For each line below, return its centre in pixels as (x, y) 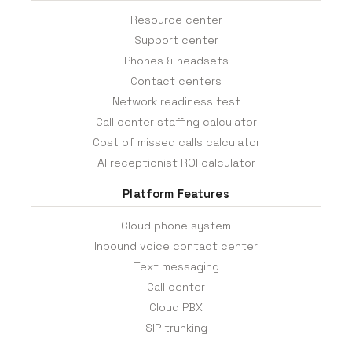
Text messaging (176, 267)
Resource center (176, 20)
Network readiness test (176, 102)
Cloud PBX (176, 308)
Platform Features (176, 194)
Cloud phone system (176, 226)
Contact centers (176, 81)
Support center (176, 40)
